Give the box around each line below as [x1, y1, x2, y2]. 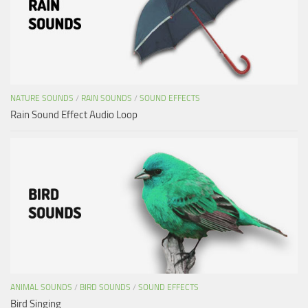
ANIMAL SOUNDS [10, 282, 72, 292]
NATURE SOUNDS [10, 93, 74, 103]
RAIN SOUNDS [81, 93, 132, 103]
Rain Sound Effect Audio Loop [10, 108, 137, 121]
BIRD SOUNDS [80, 282, 131, 292]
